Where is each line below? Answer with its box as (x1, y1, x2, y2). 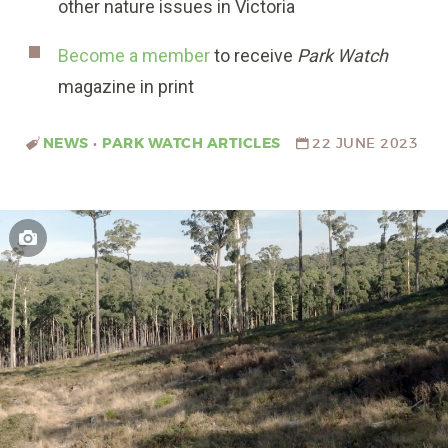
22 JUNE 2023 (312, 133, 419, 152)
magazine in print (58, 76, 195, 98)
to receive (210, 45, 298, 67)
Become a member (58, 45, 211, 67)
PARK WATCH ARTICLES (102, 133, 281, 153)
